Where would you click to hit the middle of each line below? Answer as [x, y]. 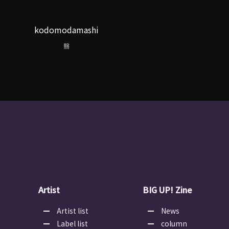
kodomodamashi [67, 30]
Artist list [73, 211]
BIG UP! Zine [167, 190]
